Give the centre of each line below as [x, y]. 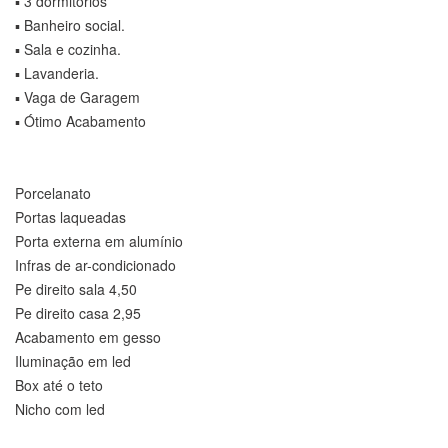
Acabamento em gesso [88, 337]
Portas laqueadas [70, 217]
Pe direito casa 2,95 [78, 313]
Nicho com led [60, 409]
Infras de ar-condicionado [95, 265]
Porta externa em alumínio [99, 241]
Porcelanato [53, 193]
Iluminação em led [73, 361]
